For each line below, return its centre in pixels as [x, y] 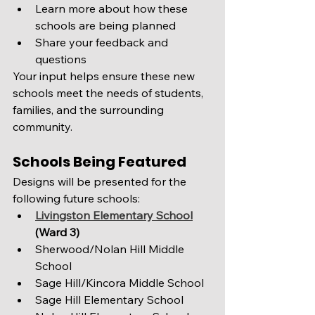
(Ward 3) [57, 232]
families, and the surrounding [90, 110]
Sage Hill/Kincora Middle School [120, 283]
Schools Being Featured [99, 162]
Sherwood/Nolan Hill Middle [111, 249]
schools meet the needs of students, [109, 93]
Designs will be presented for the [101, 181]
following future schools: [76, 198]
